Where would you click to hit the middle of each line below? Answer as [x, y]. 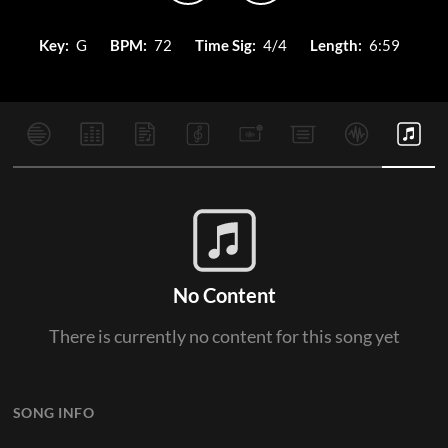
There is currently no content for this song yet [224, 336]
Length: [335, 45]
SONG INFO [53, 412]
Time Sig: [225, 45]
